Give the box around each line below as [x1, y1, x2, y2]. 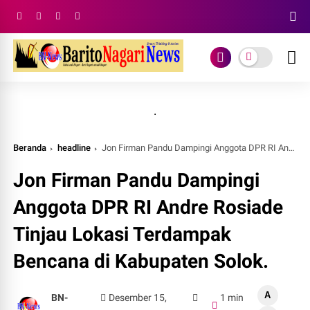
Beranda [13, 143, 47, 153]
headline [57, 143, 91, 153]
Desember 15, [109, 292, 167, 303]
